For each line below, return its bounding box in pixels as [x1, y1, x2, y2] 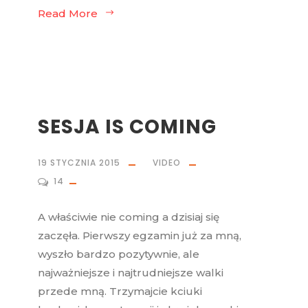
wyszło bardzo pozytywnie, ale [38, 247, 199, 261]
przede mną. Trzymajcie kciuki [38, 285, 202, 298]
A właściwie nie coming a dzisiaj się [38, 210, 219, 224]
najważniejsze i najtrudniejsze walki [38, 266, 223, 280]
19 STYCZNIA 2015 [38, 157, 120, 169]
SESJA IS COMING [38, 113, 217, 141]
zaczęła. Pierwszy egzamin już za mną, [38, 229, 241, 243]
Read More [38, 7, 98, 21]
